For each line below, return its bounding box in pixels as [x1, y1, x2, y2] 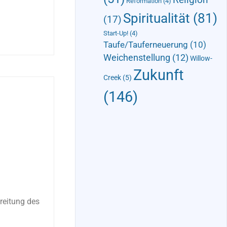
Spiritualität [123, 10, 190, 26]
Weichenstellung [103, 53, 170, 63]
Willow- [190, 54, 212, 63]
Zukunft [133, 66, 183, 84]
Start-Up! [103, 29, 128, 37]
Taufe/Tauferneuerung [103, 40, 188, 50]
